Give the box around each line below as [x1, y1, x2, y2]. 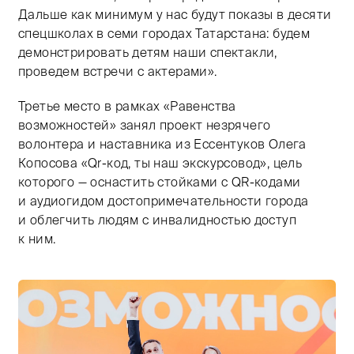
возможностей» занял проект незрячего [18, 117, 271, 132]
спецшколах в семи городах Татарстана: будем [18, 25, 311, 40]
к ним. [18, 231, 56, 246]
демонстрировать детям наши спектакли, [18, 44, 277, 59]
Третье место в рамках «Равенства [18, 98, 236, 113]
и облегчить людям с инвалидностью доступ [18, 212, 296, 227]
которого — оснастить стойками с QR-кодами [18, 174, 301, 189]
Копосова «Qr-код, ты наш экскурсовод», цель [18, 155, 303, 170]
